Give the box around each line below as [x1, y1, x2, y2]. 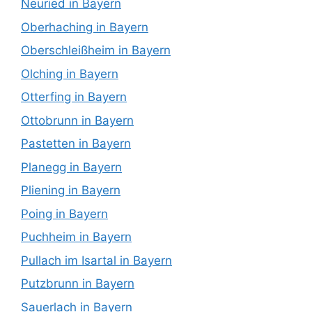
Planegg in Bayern [21, 159, 122, 174]
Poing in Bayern [21, 206, 108, 221]
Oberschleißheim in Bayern [21, 43, 171, 58]
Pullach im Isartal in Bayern [21, 253, 172, 267]
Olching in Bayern [21, 66, 118, 81]
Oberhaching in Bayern [21, 19, 148, 34]
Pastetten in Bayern [21, 136, 131, 151]
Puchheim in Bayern [21, 230, 132, 244]
